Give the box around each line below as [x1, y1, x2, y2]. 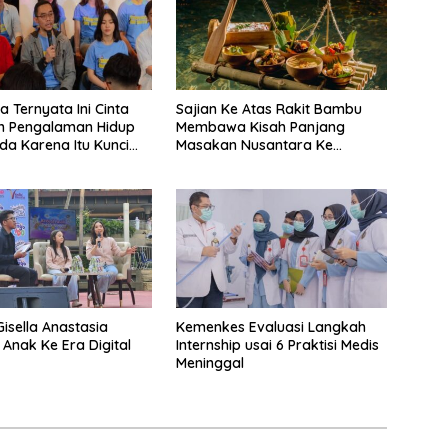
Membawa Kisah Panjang [175, 118, 345, 137]
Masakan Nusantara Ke [175, 136, 333, 155]
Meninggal [175, 354, 244, 373]
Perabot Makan [175, 154, 279, 173]
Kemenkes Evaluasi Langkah [175, 318, 366, 337]
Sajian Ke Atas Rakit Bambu [175, 100, 362, 119]
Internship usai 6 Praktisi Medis [175, 336, 379, 355]
